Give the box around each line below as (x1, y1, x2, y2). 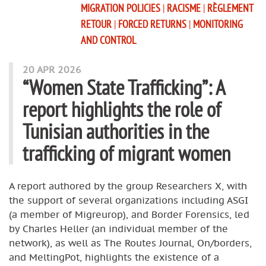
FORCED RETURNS (118, 17, 189, 31)
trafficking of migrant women (23, 140, 230, 166)
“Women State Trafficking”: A (23, 74, 225, 100)
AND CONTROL (81, 33, 136, 47)
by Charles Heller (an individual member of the (9, 222, 228, 235)
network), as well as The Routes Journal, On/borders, (9, 236, 252, 249)
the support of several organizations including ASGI (9, 194, 248, 206)
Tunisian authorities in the (23, 118, 209, 144)
